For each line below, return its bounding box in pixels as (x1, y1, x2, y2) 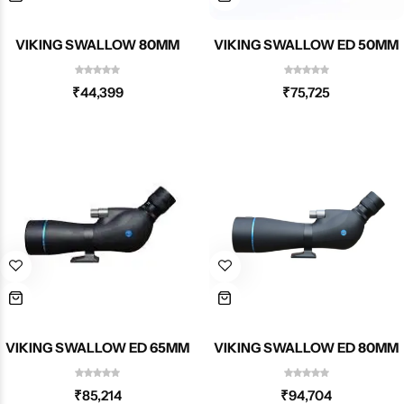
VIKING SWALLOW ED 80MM (214, 338, 399, 356)
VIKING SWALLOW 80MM (139, 36, 180, 53)
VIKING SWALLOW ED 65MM (5, 338, 190, 356)
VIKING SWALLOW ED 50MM (214, 36, 399, 53)
